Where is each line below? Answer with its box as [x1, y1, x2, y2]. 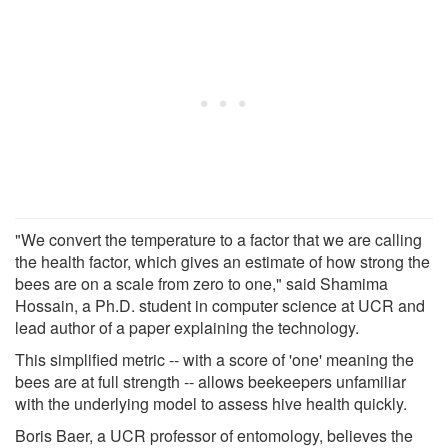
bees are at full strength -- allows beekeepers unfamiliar [15, 369, 406, 393]
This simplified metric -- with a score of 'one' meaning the [15, 347, 414, 371]
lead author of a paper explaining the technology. [15, 315, 359, 339]
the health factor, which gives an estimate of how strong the [15, 249, 430, 273]
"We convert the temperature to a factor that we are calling [15, 227, 422, 251]
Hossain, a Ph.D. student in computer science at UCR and [15, 293, 425, 317]
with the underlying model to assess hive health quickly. [15, 391, 407, 415]
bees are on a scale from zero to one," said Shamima [15, 271, 388, 295]
